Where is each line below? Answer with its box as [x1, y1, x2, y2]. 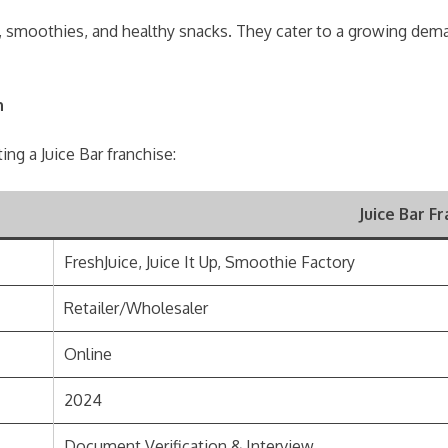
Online [64, 344, 112, 364]
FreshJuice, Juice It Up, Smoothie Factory [64, 252, 355, 272]
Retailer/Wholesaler [64, 298, 208, 318]
